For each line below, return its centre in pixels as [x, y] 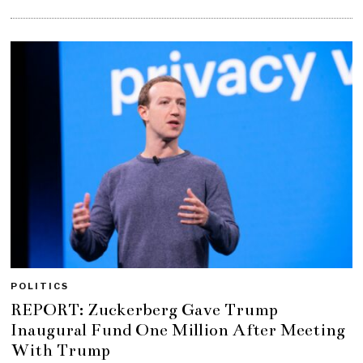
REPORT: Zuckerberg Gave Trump [145, 310]
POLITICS [40, 286]
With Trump [61, 350]
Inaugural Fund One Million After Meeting [178, 330]
